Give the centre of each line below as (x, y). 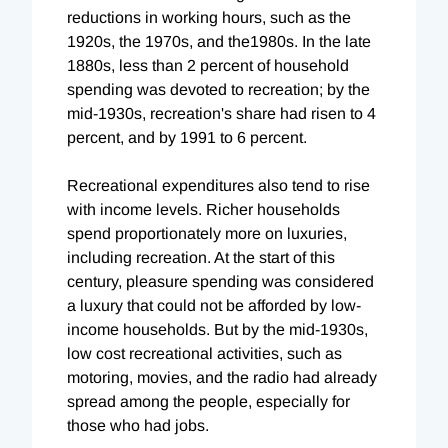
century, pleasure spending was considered (220, 281)
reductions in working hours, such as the (209, 17)
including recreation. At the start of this (201, 257)
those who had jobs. (138, 425)
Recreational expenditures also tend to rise (218, 185)
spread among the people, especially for (208, 401)
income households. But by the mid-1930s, (217, 329)
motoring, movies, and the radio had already (222, 377)
